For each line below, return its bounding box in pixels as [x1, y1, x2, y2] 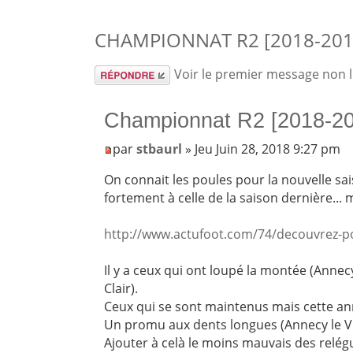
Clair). [104, 280, 139, 298]
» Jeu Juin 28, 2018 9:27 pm [182, 140, 341, 158]
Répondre [94, 65, 154, 84]
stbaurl [136, 140, 183, 158]
